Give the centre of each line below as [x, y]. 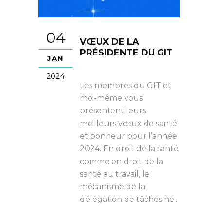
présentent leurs [113, 111]
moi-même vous [111, 98]
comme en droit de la [121, 161]
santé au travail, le [115, 174]
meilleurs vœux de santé [128, 123]
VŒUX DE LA [109, 42]
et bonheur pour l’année [128, 136]
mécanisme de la [112, 187]
